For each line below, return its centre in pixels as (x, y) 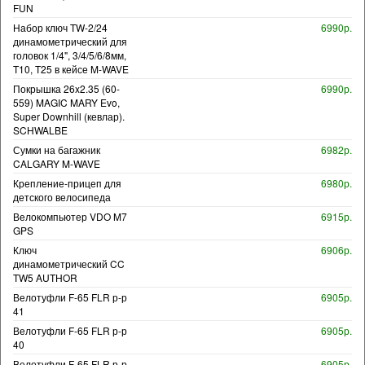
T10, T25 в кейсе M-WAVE (71, 68)
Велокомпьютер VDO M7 (70, 216)
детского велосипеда (62, 196)
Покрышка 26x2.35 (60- (66, 88)
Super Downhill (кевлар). (69, 116)
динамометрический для (70, 41)
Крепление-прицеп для (67, 182)
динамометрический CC (69, 263)
